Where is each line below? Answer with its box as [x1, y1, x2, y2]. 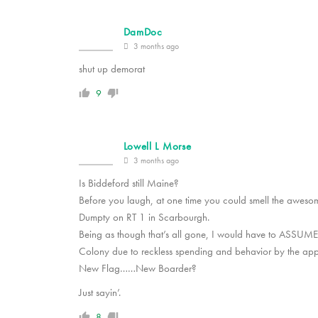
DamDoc [123, 25, 163, 40]
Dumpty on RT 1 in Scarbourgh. [78, 210, 209, 225]
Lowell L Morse [123, 139, 192, 154]
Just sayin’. [78, 285, 121, 300]
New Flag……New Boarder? [78, 261, 197, 276]
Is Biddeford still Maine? [78, 176, 179, 191]
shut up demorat [78, 62, 145, 77]
